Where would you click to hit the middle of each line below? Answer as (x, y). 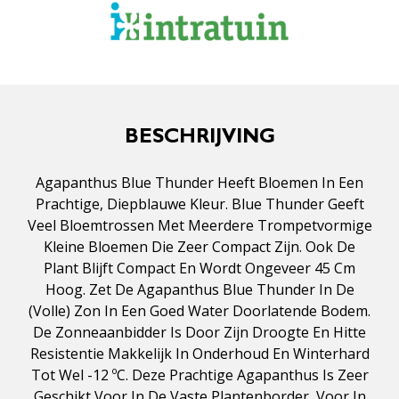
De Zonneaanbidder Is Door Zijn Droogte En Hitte (199, 333)
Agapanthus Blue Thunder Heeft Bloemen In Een (199, 183)
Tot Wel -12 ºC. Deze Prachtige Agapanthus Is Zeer (199, 375)
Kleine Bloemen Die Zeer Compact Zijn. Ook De (199, 247)
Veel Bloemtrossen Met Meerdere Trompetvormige (199, 226)
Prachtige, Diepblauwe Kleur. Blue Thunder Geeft (199, 204)
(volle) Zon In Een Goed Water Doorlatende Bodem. (199, 311)
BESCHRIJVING (199, 139)
